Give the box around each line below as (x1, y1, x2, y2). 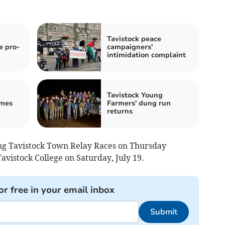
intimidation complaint (107, 50, 186, 60)
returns (107, 106, 133, 116)
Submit (150, 206, 177, 217)
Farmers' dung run (107, 98, 171, 108)
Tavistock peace (107, 34, 161, 44)
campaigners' (107, 42, 153, 52)
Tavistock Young (107, 90, 163, 100)
